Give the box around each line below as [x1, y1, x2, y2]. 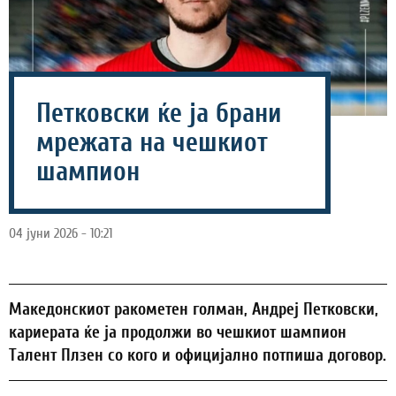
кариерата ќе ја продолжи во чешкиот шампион [9, 322, 346, 342]
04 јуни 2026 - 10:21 [9, 225, 112, 241]
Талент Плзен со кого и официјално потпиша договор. [9, 345, 386, 365]
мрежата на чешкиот [36, 126, 268, 158]
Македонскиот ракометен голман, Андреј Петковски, [9, 299, 378, 319]
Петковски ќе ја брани [36, 97, 282, 129]
